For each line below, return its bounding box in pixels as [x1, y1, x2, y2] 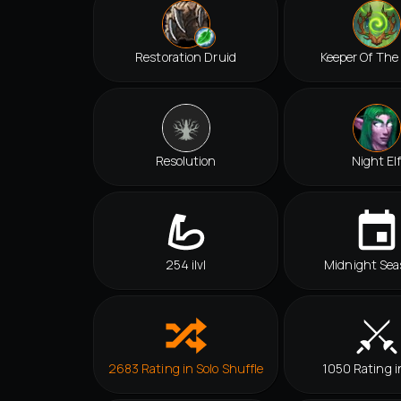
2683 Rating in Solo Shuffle [107, 360, 264, 378]
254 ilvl [165, 256, 207, 274]
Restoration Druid [135, 48, 236, 66]
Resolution [155, 152, 217, 170]
